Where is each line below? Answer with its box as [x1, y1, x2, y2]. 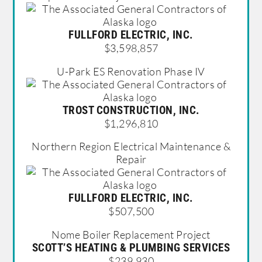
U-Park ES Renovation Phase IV [57, 64, 205, 78]
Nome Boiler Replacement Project [51, 227, 211, 241]
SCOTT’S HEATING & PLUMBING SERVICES [32, 240, 230, 254]
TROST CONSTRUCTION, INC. [62, 103, 200, 117]
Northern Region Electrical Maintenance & [32, 140, 230, 153]
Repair [115, 153, 147, 166]
